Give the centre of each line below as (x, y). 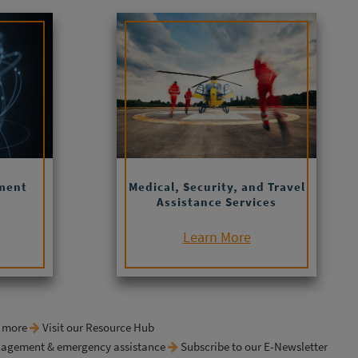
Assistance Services (217, 202)
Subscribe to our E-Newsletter (255, 347)
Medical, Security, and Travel (217, 187)
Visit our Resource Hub (98, 328)
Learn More (217, 237)
